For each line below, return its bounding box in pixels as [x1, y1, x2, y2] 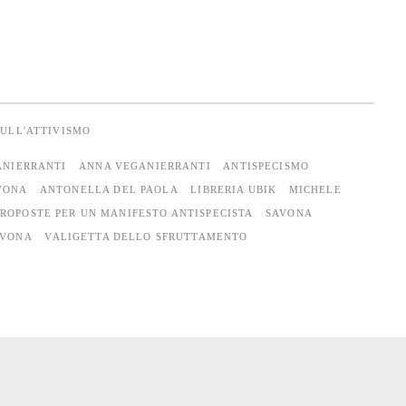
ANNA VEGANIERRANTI [79, 159, 211, 171]
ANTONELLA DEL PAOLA [39, 183, 179, 195]
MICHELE [288, 183, 342, 195]
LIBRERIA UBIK [190, 183, 277, 195]
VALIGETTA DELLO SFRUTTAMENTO [44, 230, 248, 242]
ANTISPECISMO [223, 159, 310, 171]
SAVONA [265, 207, 313, 218]
